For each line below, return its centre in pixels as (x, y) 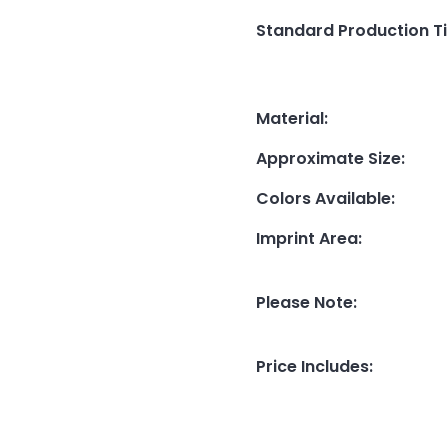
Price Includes (312, 367)
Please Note (304, 303)
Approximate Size (328, 159)
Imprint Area (307, 239)
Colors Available (323, 199)
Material (290, 119)
